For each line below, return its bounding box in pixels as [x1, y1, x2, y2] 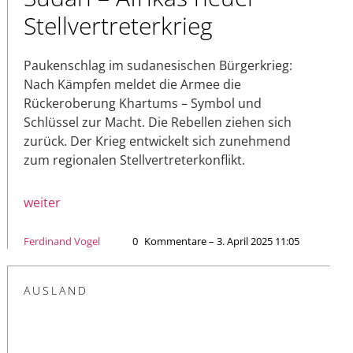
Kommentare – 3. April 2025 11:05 [144, 233, 299, 248]
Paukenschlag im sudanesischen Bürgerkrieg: [24, 56, 292, 74]
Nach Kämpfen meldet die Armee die [24, 75, 241, 93]
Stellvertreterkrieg [24, 9, 213, 42]
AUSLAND [24, 282, 88, 298]
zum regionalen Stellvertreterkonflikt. [24, 150, 245, 169]
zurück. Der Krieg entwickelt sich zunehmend [24, 132, 291, 150]
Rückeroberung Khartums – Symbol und [24, 94, 262, 112]
